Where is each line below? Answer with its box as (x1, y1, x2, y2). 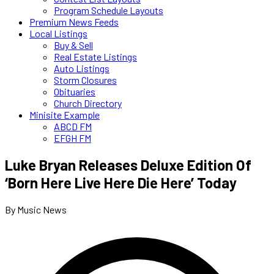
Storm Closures (54, 74, 117, 86)
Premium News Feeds (29, 16, 119, 28)
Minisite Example (29, 109, 100, 120)
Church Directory (54, 97, 122, 109)
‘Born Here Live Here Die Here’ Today (5, 173, 237, 191)
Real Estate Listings (54, 51, 137, 62)
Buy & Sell (54, 39, 93, 51)
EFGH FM (54, 132, 91, 144)
